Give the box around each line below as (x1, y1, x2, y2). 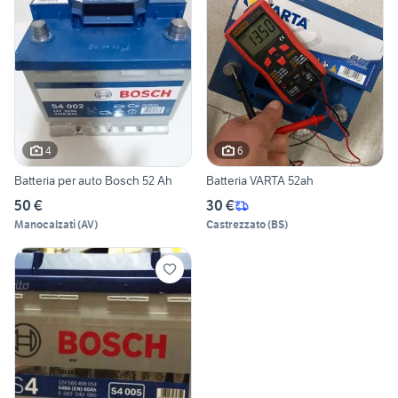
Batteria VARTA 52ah (206, 172, 314, 189)
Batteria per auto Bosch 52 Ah (14, 172, 172, 189)
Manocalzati (14, 218, 76, 232)
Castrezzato (206, 218, 266, 232)
